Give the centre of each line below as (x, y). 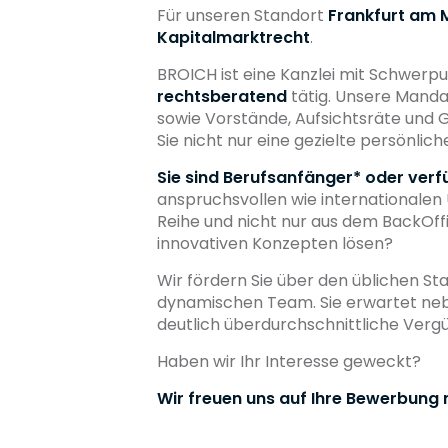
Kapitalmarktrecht (233, 37)
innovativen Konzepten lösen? (275, 243)
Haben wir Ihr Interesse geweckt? (291, 361)
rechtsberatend (222, 96)
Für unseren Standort (242, 15)
